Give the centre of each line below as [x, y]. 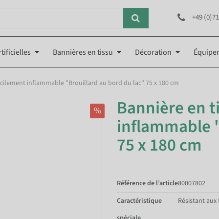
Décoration [153, 52]
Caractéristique [139, 201]
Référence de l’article [147, 183]
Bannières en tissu [83, 52]
